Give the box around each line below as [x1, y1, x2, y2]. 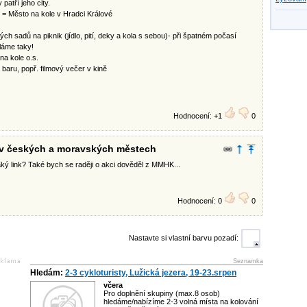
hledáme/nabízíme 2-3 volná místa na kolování [103, 297, 258, 306]
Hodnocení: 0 [177, 197, 224, 205]
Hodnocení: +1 [173, 112, 224, 120]
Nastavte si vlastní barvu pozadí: [129, 234, 238, 242]
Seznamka [233, 258, 263, 265]
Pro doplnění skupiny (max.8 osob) [103, 289, 220, 297]
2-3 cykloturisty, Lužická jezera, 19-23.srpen [65, 268, 236, 278]
